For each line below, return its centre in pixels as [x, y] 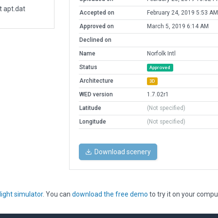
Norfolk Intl [161, 54]
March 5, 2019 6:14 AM [178, 27]
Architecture [96, 81]
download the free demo [110, 194]
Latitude [90, 108]
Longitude [92, 122]
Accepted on [97, 13]
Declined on [95, 40]
